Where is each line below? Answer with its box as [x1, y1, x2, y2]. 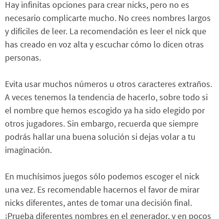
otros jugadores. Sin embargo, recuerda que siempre [5, 118, 198, 130]
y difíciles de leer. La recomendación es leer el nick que [5, 25, 206, 37]
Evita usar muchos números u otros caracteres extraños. [5, 78, 212, 90]
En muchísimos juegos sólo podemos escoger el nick [5, 171, 199, 182]
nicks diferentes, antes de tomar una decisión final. [5, 197, 192, 209]
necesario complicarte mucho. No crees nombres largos [5, 12, 211, 24]
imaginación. [5, 144, 52, 156]
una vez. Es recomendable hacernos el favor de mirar [5, 184, 199, 196]
